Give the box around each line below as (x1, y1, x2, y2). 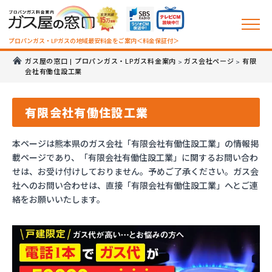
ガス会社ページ (184, 58, 234, 66)
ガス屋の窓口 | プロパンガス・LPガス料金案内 (25, 58, 176, 66)
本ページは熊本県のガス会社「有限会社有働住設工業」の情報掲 (12, 137, 259, 149)
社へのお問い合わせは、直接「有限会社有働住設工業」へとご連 (12, 179, 258, 191)
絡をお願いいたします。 (12, 193, 105, 205)
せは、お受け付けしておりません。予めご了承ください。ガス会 (12, 165, 259, 177)
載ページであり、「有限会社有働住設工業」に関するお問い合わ (12, 151, 258, 163)
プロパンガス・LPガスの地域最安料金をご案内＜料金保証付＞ (8, 37, 179, 45)
